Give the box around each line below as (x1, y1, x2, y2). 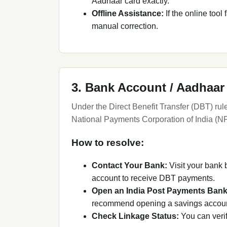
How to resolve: (71, 137, 144, 148)
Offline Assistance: (92, 9, 164, 18)
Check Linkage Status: (92, 212, 179, 221)
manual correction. (92, 21, 158, 30)
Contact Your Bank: (92, 161, 167, 170)
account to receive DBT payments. (92, 174, 215, 183)
